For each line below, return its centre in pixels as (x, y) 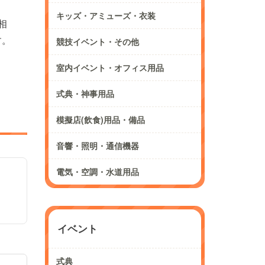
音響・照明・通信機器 (98, 146)
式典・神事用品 (85, 93)
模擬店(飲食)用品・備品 (101, 119)
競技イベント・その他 (98, 41)
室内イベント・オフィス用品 (110, 67)
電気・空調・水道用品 (98, 172)
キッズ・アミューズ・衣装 (106, 15)
